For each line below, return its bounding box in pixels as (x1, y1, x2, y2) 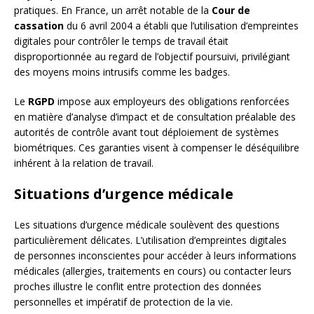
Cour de (212, 4, 250, 18)
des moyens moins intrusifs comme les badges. (14, 65, 230, 79)
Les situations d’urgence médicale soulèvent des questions (14, 218, 280, 232)
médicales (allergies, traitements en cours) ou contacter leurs (14, 264, 292, 278)
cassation (14, 19, 64, 33)
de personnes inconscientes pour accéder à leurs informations (14, 249, 296, 263)
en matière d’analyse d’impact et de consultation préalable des (14, 110, 296, 124)
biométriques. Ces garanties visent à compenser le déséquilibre (14, 141, 299, 155)
